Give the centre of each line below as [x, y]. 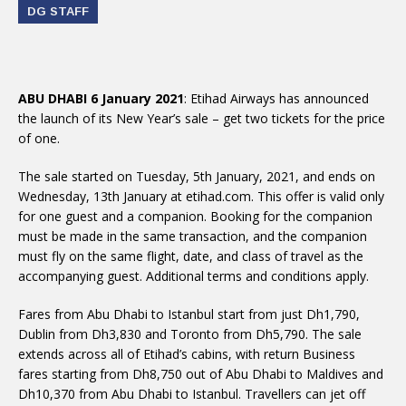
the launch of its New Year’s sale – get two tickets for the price [202, 118]
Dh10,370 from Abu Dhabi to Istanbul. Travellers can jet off [192, 394]
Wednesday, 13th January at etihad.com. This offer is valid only [201, 196]
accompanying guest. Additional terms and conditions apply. [193, 276]
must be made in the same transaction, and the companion [193, 236]
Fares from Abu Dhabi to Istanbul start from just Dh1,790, [189, 314]
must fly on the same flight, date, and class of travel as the [191, 256]
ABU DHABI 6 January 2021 [101, 98]
